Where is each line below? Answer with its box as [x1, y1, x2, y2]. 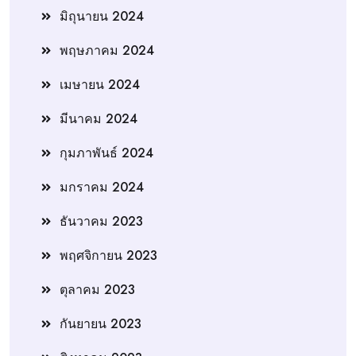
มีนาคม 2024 [60, 109, 137, 128]
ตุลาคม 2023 [60, 280, 135, 299]
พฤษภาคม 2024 [60, 41, 154, 60]
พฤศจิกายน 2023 [60, 246, 157, 265]
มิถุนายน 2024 [60, 6, 144, 25]
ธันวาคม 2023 [60, 211, 143, 230]
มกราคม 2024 [60, 177, 144, 196]
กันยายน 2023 [60, 314, 141, 333]
